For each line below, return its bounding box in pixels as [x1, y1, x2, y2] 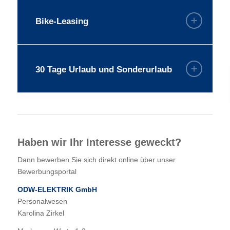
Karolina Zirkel [17, 209, 64, 218]
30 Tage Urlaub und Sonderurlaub [35, 65, 172, 75]
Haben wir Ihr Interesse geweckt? [17, 137, 181, 148]
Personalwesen [17, 197, 67, 206]
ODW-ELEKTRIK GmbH [17, 185, 97, 194]
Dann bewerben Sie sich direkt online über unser [17, 156, 176, 164]
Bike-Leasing [35, 16, 88, 27]
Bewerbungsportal [17, 167, 76, 176]
